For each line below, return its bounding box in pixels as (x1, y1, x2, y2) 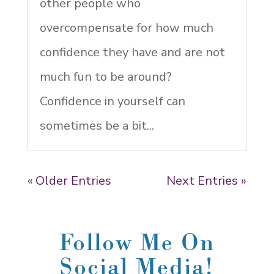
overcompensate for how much (39, 19, 213, 36)
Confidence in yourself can (39, 92, 185, 109)
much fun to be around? (39, 68, 172, 85)
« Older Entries (27, 172, 111, 189)
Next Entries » (166, 172, 247, 189)
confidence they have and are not (39, 43, 225, 61)
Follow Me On (59, 226, 215, 257)
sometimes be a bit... (39, 117, 154, 134)
